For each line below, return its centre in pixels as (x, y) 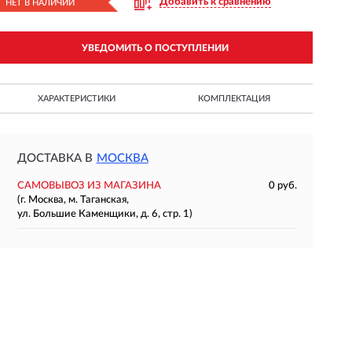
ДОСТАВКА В (55, 158)
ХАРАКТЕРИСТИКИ (76, 99)
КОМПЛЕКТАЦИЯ (234, 99)
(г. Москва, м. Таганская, (73, 200)
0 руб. (282, 186)
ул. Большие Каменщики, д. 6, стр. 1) (104, 214)
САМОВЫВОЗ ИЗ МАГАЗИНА (89, 186)
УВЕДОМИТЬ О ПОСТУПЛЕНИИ (155, 48)
